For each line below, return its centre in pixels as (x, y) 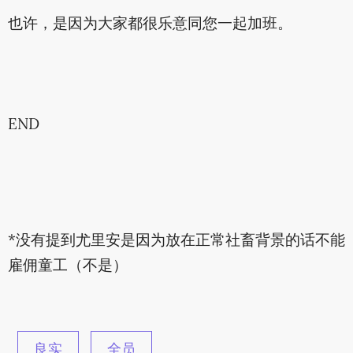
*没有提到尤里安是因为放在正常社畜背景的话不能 (176, 241)
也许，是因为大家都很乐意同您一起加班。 (150, 24)
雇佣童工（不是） (67, 266)
